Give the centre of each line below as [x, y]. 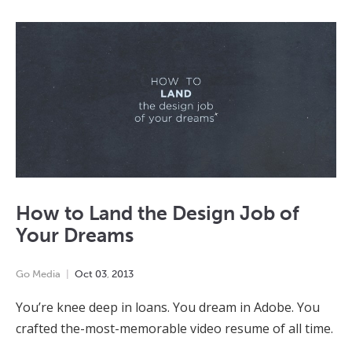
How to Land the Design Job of [158, 214]
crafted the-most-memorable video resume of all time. [174, 329]
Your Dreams [75, 236]
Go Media [38, 274]
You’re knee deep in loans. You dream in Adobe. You [168, 308]
